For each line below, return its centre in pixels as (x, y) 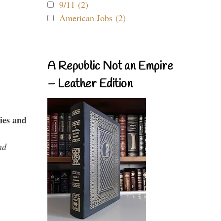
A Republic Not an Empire (110, 67)
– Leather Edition (90, 84)
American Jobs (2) (92, 18)
